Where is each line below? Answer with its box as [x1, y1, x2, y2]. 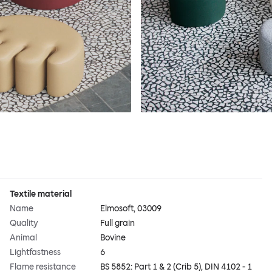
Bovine [100, 233, 126, 243]
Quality [10, 218, 38, 229]
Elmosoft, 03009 [100, 203, 162, 214]
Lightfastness [10, 247, 61, 258]
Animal [10, 233, 37, 243]
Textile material [10, 189, 72, 200]
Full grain [100, 218, 135, 229]
